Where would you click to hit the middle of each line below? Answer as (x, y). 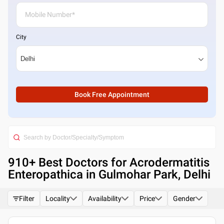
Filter (27, 198)
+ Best (47, 162)
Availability (105, 198)
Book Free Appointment (112, 94)
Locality (58, 198)
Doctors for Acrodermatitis (137, 162)
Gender (184, 198)
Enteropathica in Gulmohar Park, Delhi (109, 174)
